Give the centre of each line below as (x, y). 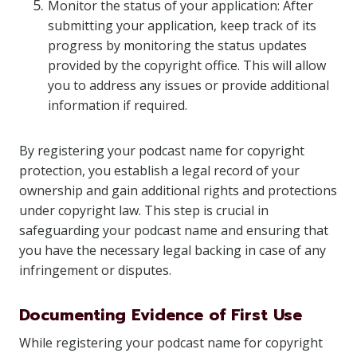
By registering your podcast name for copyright (162, 151)
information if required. (118, 105)
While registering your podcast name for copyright (171, 343)
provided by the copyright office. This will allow (187, 65)
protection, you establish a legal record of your (159, 171)
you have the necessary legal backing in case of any (173, 250)
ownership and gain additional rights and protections (178, 190)
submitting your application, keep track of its (182, 25)
